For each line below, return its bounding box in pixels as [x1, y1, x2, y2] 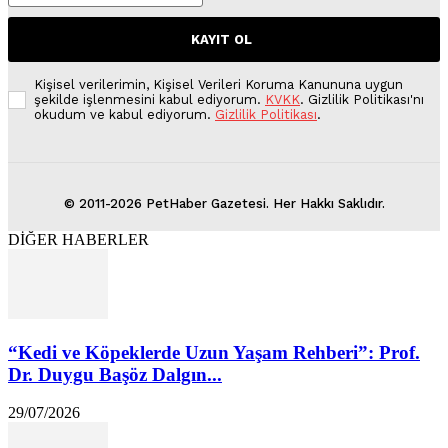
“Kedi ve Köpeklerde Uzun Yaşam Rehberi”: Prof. [8, 341, 420, 363]
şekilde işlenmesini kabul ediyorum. [34, 91, 265, 107]
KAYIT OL [191, 31, 252, 47]
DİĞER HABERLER [8, 230, 149, 248]
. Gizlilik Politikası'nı [300, 91, 424, 107]
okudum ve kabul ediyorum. [34, 106, 215, 122]
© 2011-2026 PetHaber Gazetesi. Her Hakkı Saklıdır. [63, 195, 385, 211]
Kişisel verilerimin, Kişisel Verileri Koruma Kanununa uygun [34, 76, 403, 92]
